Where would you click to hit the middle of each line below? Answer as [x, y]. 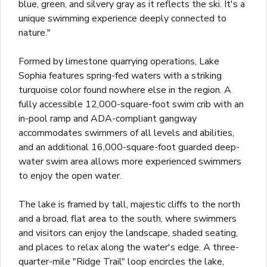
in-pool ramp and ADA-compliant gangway [108, 119]
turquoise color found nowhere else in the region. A [125, 90]
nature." [35, 33]
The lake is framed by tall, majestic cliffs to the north [129, 205]
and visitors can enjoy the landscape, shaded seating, [128, 233]
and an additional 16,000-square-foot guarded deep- [129, 148]
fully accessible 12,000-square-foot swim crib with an [131, 105]
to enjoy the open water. [70, 176]
